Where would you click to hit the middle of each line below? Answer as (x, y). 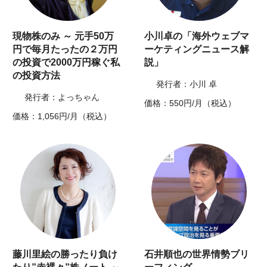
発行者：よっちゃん (62, 97)
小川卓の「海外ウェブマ (197, 36)
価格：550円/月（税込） (190, 103)
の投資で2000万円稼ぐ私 (66, 63)
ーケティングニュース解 (197, 49)
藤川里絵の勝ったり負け (65, 254)
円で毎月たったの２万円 (65, 49)
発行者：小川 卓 (187, 84)
